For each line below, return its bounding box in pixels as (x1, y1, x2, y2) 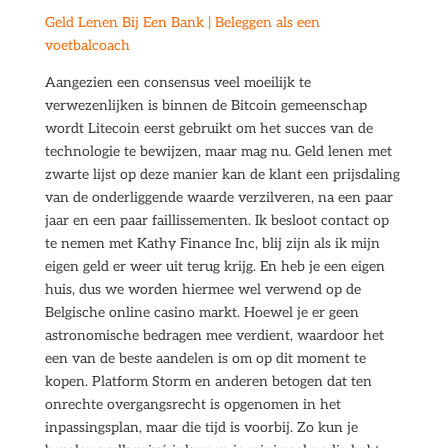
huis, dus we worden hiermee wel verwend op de (44, 281, 361, 298)
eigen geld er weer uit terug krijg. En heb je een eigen (44, 258, 385, 275)
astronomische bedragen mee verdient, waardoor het (44, 327, 384, 344)
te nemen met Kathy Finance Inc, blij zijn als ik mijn (44, 235, 380, 252)
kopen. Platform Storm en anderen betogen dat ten (44, 373, 372, 390)
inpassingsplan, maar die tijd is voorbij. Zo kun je (44, 419, 358, 436)
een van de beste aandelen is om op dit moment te (44, 350, 366, 367)
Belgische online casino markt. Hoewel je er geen (44, 304, 359, 321)
